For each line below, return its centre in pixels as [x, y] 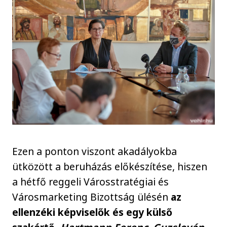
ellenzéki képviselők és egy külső [92, 212]
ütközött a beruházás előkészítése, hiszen [110, 167]
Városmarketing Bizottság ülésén [92, 197]
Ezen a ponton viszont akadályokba [95, 152]
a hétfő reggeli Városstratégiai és [91, 182]
